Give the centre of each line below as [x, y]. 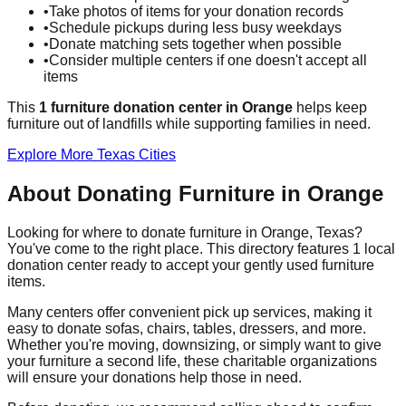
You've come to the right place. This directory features [180, 248]
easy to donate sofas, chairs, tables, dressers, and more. [187, 328]
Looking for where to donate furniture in [134, 232]
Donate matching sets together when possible [195, 43]
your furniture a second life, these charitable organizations [192, 361]
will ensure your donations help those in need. [155, 377]
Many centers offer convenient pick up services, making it [189, 312]
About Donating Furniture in [157, 193]
